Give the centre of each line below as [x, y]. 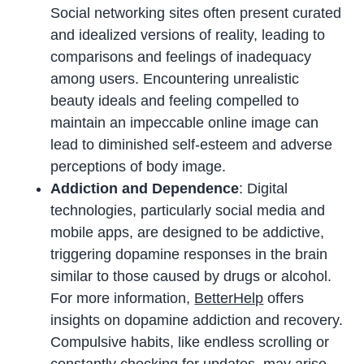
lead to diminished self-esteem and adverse [192, 145]
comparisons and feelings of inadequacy [181, 57]
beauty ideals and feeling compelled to [175, 101]
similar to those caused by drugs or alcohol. [191, 277]
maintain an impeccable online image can [185, 123]
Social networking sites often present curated [196, 13]
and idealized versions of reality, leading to [188, 35]
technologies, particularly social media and [188, 211]
